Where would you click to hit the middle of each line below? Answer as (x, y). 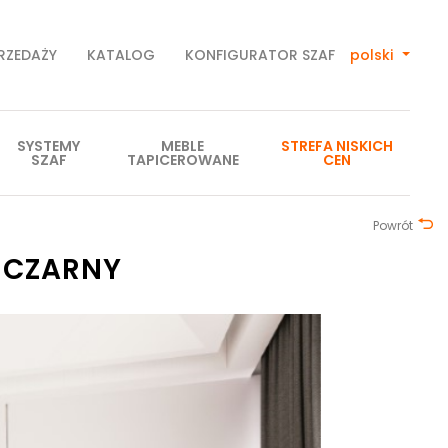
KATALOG (121, 55)
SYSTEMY (49, 146)
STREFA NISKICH (336, 146)
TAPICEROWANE (182, 160)
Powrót (393, 225)
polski (374, 55)
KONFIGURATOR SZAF (260, 55)
